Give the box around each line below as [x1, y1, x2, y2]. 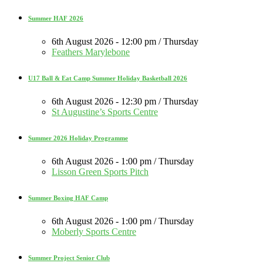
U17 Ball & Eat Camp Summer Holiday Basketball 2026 [28, 74, 187, 82]
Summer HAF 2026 [28, 14, 83, 22]
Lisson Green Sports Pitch [52, 166, 149, 177]
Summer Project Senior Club [28, 254, 110, 261]
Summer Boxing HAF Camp [28, 194, 108, 201]
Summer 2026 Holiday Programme [28, 134, 128, 141]
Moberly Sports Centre [52, 226, 136, 237]
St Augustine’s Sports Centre [52, 106, 158, 117]
